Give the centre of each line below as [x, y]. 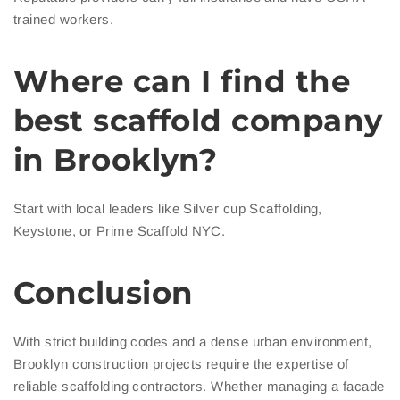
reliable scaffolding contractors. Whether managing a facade [199, 387]
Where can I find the [182, 82]
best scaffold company [198, 121]
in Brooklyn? [116, 160]
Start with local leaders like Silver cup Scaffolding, [168, 209]
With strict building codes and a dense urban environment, [193, 342]
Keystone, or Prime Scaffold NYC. [120, 231]
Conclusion [104, 293]
